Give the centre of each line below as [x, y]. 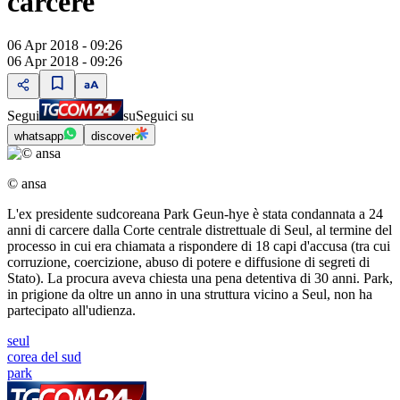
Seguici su [165, 116]
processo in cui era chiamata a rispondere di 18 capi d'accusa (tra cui [199, 246]
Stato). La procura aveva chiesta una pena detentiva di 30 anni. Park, [200, 279]
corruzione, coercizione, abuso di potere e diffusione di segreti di [188, 262]
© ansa [27, 184]
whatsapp [39, 137]
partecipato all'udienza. [71, 311]
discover [113, 137]
